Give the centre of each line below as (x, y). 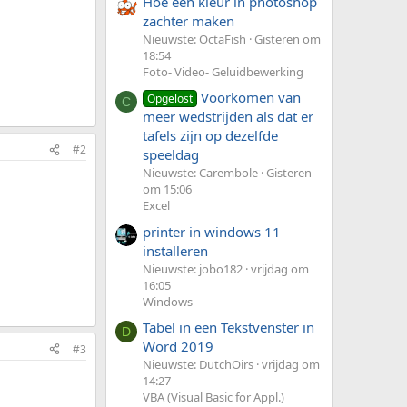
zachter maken (189, 20)
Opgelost (170, 99)
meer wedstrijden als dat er (228, 117)
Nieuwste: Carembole (200, 173)
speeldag (171, 155)
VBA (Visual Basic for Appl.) (213, 397)
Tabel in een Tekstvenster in (228, 327)
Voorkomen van (251, 98)
